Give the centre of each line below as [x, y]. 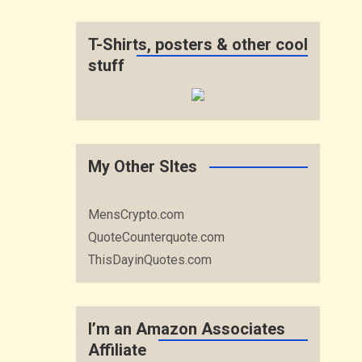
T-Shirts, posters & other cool [198, 44]
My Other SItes [143, 166]
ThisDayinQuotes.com [150, 260]
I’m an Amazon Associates [187, 329]
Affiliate [118, 350]
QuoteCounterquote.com [157, 237]
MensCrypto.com [137, 215]
